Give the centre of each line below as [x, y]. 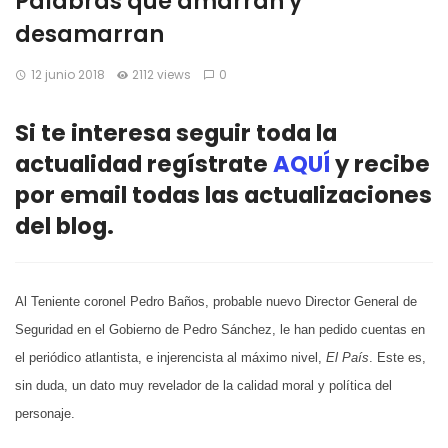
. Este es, [397, 358]
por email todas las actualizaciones [223, 195]
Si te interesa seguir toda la [176, 133]
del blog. [67, 226]
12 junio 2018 [67, 74]
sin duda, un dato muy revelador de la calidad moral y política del [203, 386]
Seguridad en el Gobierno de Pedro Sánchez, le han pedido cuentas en [220, 330]
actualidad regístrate [144, 164]
